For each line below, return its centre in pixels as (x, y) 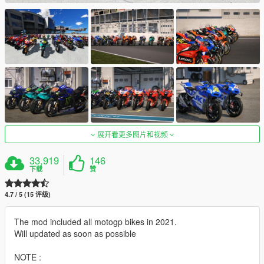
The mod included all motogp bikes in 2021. (95, 222)
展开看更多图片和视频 (132, 134)
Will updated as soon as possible (75, 234)
